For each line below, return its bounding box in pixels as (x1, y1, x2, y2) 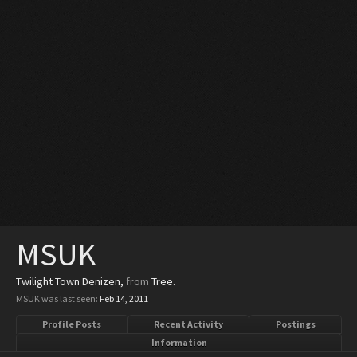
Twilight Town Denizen (16, 274, 120, 288)
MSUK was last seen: (16, 292, 98, 304)
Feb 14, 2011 (100, 292, 148, 304)
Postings (275, 318, 316, 330)
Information (151, 336, 207, 348)
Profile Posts (42, 318, 102, 330)
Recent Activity (154, 318, 223, 330)
